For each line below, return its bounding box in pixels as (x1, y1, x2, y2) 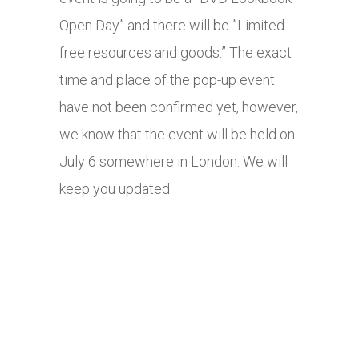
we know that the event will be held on (59, 126, 295, 143)
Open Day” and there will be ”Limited (59, 17, 284, 34)
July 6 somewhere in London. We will (59, 153, 288, 171)
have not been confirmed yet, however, (59, 99, 298, 116)
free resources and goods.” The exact (59, 44, 292, 62)
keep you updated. (59, 180, 172, 198)
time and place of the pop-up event (59, 71, 275, 89)
